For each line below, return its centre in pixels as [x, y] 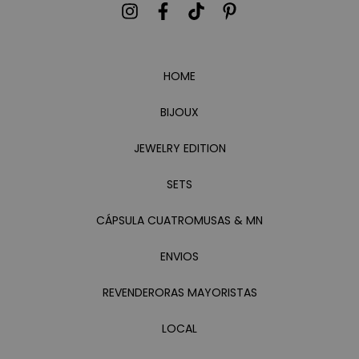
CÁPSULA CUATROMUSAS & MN [179, 221]
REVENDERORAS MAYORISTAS [179, 293]
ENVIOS [179, 257]
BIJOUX [179, 113]
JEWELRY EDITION [179, 149]
